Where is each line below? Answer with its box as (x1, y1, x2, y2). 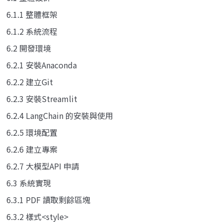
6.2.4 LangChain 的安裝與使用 (6, 109, 113, 121)
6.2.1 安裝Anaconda (6, 58, 77, 71)
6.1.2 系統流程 (6, 25, 57, 37)
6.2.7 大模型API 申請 (6, 160, 79, 172)
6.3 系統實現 (6, 176, 51, 189)
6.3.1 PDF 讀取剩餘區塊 (6, 193, 90, 206)
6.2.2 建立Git (6, 75, 53, 88)
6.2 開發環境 (6, 42, 51, 54)
